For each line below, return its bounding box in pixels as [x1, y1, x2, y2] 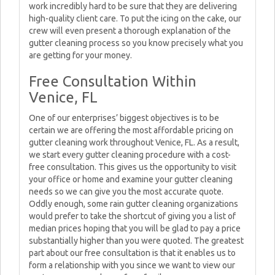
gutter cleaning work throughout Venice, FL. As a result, [29, 137, 239, 147]
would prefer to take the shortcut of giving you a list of [29, 211, 236, 221]
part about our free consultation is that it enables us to [29, 248, 236, 258]
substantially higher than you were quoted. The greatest [29, 236, 244, 246]
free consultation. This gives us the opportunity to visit [29, 162, 236, 172]
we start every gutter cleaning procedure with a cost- [29, 150, 231, 160]
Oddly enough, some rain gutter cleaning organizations [29, 199, 238, 209]
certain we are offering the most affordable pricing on [29, 125, 233, 135]
